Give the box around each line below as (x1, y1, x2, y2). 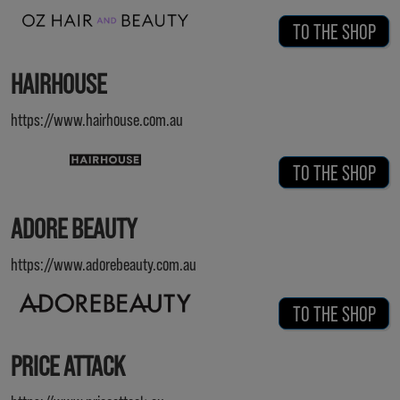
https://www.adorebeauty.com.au (11, 253, 196, 275)
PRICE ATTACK (11, 347, 125, 382)
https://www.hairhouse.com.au (11, 108, 183, 130)
